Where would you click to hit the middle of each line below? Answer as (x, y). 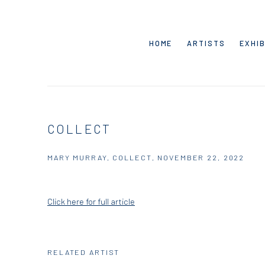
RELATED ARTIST (84, 252)
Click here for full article (91, 201)
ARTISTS (206, 43)
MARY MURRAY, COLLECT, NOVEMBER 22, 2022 (146, 158)
